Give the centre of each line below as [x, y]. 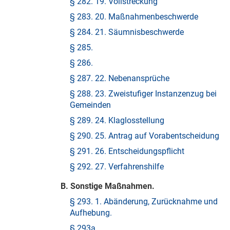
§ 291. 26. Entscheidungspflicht [127, 151]
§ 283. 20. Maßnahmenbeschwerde [134, 17]
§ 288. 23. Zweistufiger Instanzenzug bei [143, 94]
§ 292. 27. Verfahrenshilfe [117, 167]
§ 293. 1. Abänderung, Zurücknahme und [144, 202]
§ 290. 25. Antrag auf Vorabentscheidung [145, 136]
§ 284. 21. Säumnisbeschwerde [127, 32]
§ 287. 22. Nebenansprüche [120, 78]
